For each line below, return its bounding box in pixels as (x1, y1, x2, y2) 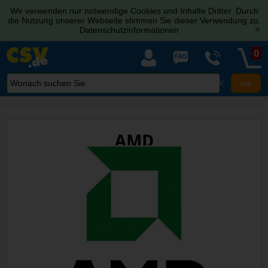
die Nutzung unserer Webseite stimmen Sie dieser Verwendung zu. (7, 16, 261, 25)
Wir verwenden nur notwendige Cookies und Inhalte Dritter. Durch (10, 6, 258, 16)
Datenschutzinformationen (80, 25, 179, 35)
